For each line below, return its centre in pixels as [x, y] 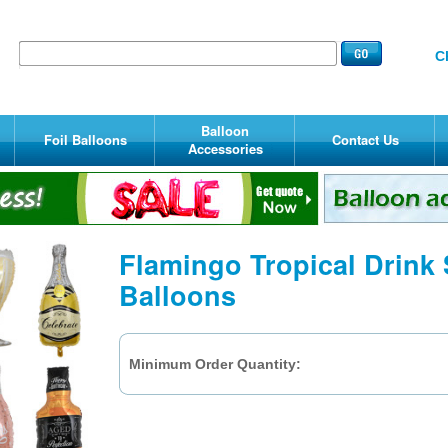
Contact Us [365, 139]
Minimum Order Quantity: [215, 364]
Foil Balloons [85, 139]
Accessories [225, 148]
